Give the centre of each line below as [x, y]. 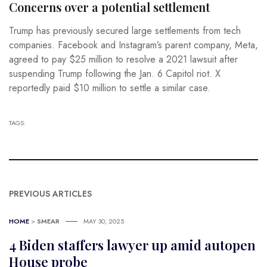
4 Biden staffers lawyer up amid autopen [132, 245]
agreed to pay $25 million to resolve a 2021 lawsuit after [123, 59]
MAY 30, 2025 [104, 221]
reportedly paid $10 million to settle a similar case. [110, 88]
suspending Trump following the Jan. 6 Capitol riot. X [115, 73]
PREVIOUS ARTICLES [50, 193]
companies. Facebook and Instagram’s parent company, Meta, [133, 45]
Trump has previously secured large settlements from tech [125, 30]
